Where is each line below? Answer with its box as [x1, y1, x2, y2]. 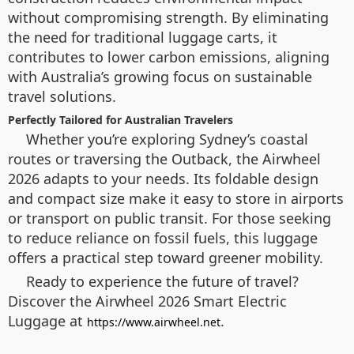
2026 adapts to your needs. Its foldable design [8, 168, 318, 188]
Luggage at [8, 311, 87, 330]
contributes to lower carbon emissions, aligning [8, 47, 330, 66]
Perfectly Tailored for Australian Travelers [8, 111, 233, 127]
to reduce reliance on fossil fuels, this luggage [8, 228, 318, 247]
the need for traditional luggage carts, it [8, 27, 277, 47]
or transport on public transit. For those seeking [8, 208, 331, 228]
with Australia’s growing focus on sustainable [8, 66, 312, 86]
